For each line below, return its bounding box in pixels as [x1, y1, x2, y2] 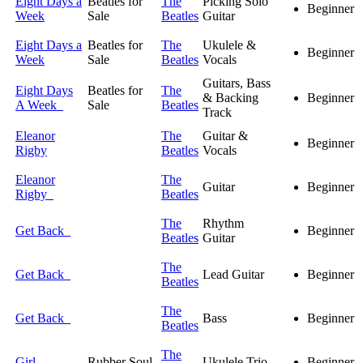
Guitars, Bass [203, 76, 271, 91]
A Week [15, 98, 63, 113]
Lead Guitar [203, 267, 264, 282]
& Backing [203, 91, 258, 105]
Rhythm [203, 216, 244, 231]
